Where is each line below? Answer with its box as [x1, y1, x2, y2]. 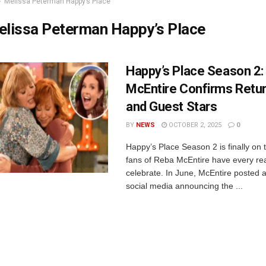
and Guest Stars [126, 99, 217, 114]
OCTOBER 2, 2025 [167, 121, 221, 129]
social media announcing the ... [126, 181, 243, 191]
